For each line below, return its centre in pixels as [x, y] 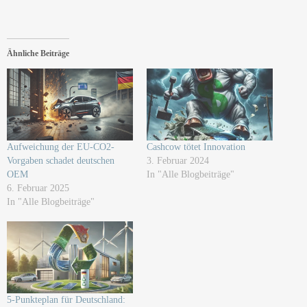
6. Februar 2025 [38, 188]
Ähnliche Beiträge [38, 53]
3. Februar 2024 [178, 161]
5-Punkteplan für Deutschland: [66, 300]
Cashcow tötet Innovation [196, 147]
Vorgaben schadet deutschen [61, 161]
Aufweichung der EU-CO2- [61, 147]
